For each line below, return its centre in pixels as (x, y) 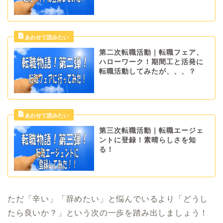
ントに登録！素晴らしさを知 (147, 140)
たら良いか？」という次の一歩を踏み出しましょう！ (108, 213)
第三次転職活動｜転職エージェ (151, 130)
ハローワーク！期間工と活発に (151, 62)
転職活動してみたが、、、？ (147, 72)
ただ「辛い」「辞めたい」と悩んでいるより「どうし (108, 199)
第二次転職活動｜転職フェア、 (151, 53)
